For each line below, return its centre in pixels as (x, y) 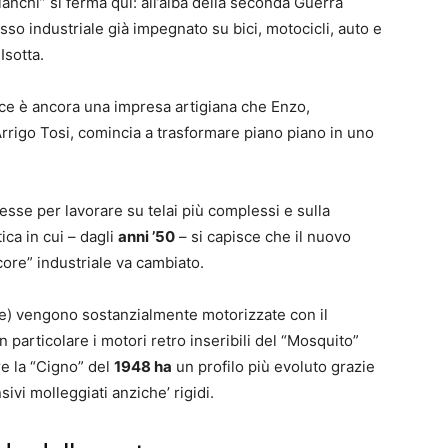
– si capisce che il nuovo (263, 237)
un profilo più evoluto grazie (273, 367)
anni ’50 (146, 237)
